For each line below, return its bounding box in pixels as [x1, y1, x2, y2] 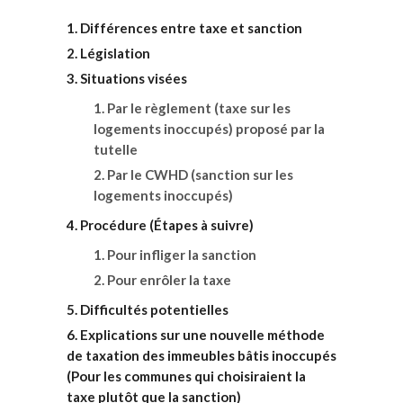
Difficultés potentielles [80, 301, 228, 318]
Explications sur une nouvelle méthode [80, 327, 325, 343]
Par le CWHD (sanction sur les [107, 166, 293, 183]
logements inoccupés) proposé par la [94, 121, 325, 137]
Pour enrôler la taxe [107, 272, 231, 288]
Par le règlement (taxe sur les [107, 100, 291, 116]
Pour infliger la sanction [107, 246, 256, 263]
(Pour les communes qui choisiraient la [67, 368, 306, 384]
